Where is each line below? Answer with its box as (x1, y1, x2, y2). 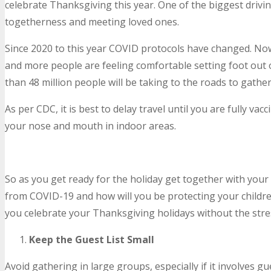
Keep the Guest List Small (29, 232, 154, 246)
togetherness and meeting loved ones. (5, 15, 179, 28)
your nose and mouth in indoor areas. (5, 119, 176, 132)
